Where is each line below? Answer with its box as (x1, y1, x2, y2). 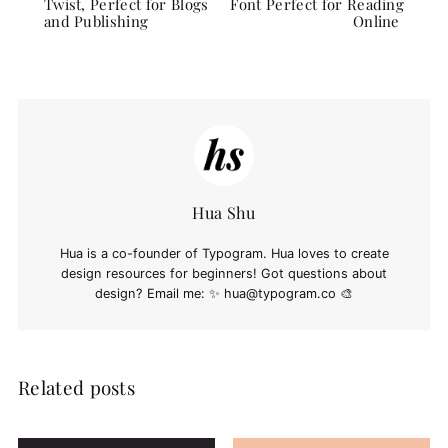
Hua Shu (192, 201, 256, 224)
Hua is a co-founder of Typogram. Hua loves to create (59, 245, 389, 261)
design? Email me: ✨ (95, 285, 224, 301)
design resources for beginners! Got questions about (61, 265, 387, 281)
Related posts (17, 375, 136, 401)
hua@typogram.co (224, 285, 336, 301)
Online (352, 10, 405, 31)
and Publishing (43, 10, 149, 31)
